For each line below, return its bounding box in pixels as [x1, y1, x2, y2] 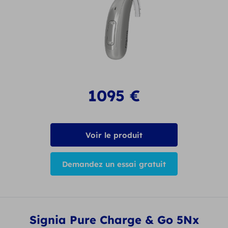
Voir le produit [85, 130, 142, 140]
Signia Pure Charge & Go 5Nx [29, 212, 199, 227]
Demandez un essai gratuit [62, 159, 166, 169]
